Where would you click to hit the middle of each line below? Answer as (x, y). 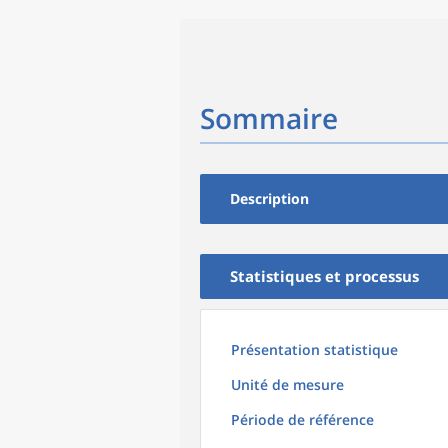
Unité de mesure (287, 384)
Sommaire (269, 118)
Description (269, 198)
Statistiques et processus (324, 276)
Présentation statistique (314, 349)
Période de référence (302, 419)
